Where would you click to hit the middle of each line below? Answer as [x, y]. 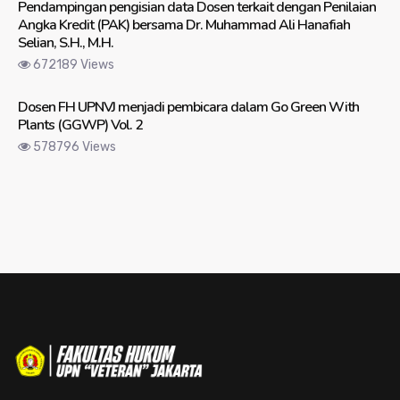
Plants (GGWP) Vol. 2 [80, 125]
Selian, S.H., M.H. [66, 42]
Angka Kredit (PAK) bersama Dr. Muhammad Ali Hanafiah [184, 25]
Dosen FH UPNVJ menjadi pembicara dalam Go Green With [188, 107]
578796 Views [73, 146]
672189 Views [72, 64]
